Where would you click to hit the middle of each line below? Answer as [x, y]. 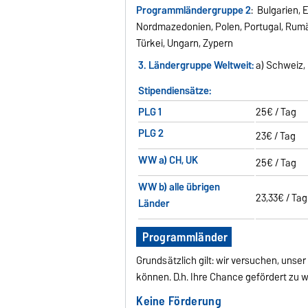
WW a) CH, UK [168, 160]
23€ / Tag [276, 136]
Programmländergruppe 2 [194, 10]
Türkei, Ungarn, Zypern [185, 43]
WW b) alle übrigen [179, 187]
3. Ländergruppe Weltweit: [196, 65]
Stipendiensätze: [175, 90]
